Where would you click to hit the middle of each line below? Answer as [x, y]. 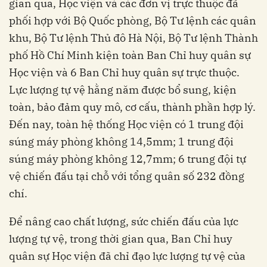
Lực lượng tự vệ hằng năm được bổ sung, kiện [123, 90]
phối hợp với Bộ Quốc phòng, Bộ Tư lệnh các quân [133, 21]
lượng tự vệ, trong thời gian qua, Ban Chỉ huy [121, 239]
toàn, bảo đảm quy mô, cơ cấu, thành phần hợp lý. [132, 107]
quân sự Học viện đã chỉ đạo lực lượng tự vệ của [127, 256]
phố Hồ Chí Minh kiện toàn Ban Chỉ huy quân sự [130, 55]
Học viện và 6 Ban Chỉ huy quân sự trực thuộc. [124, 73]
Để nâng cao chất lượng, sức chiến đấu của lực [124, 222]
